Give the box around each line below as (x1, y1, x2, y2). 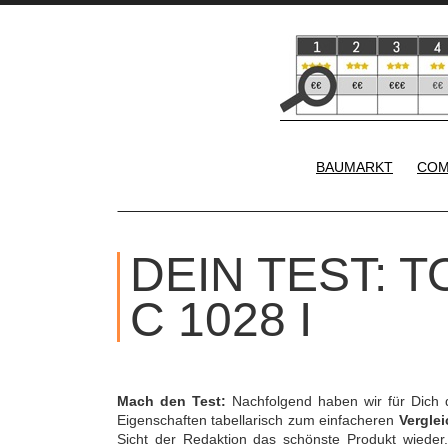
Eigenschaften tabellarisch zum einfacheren (117, 412, 399, 428)
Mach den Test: (117, 393, 226, 409)
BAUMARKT (316, 159, 393, 175)
